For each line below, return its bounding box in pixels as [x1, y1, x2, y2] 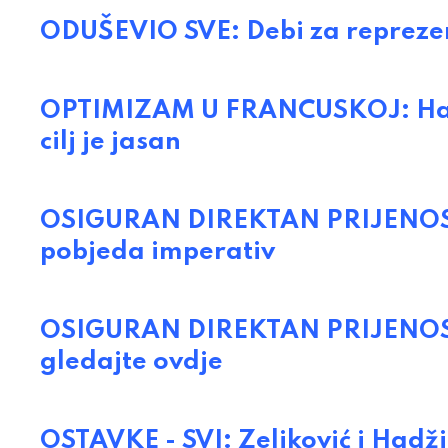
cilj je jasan [40, 129, 181, 155]
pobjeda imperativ [40, 239, 275, 265]
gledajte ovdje [40, 349, 223, 375]
